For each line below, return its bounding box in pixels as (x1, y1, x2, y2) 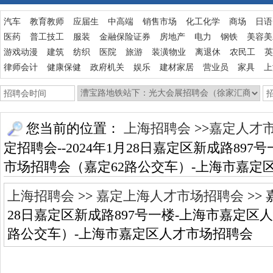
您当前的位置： (23, 121, 124, 136)
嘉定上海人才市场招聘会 (96, 188, 244, 204)
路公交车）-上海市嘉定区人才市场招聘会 (7, 225, 253, 241)
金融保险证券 (99, 32, 151, 41)
